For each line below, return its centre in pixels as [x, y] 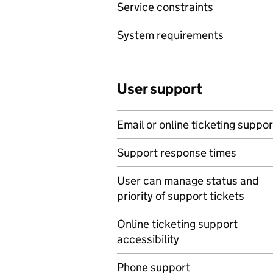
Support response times [177, 153]
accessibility [148, 239]
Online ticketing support [177, 224]
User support [160, 89]
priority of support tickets [181, 196]
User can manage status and [188, 181]
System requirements [170, 35]
